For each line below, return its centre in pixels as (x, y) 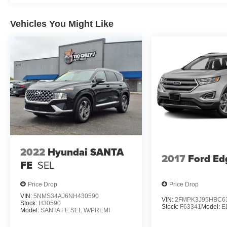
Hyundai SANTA (86, 152)
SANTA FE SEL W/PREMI (75, 211)
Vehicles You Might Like (62, 24)
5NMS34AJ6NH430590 (66, 196)
